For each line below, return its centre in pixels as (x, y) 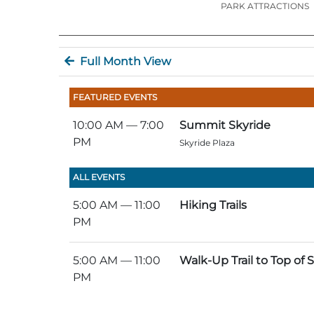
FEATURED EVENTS (115, 97)
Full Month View (124, 61)
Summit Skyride (225, 125)
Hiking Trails (213, 205)
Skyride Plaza (207, 143)
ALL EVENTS (99, 177)
